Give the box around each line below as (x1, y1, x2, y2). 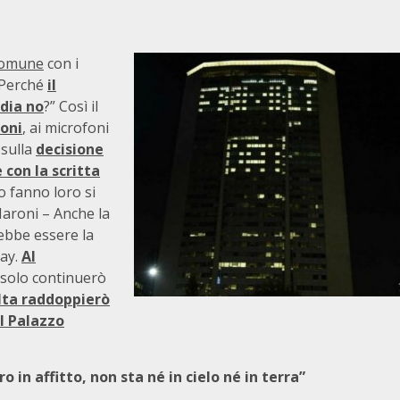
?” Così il (44, 96, 98, 116)
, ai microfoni (22, 118, 109, 137)
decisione (36, 139, 104, 159)
